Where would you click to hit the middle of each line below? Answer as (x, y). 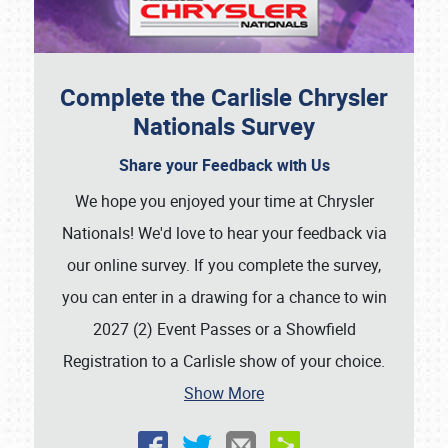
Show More (224, 393)
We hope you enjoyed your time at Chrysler (224, 201)
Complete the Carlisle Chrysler (224, 97)
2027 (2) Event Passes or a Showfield (224, 329)
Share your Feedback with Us (224, 165)
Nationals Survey (224, 126)
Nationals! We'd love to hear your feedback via (224, 233)
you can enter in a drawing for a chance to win (224, 297)
